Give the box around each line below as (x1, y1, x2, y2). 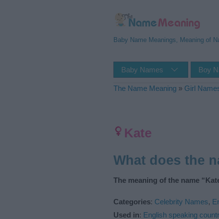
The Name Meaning (113, 84, 176, 92)
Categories (113, 197, 151, 206)
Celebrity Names (154, 197, 208, 206)
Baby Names (121, 66, 163, 74)
